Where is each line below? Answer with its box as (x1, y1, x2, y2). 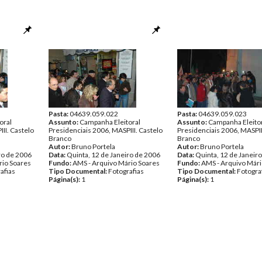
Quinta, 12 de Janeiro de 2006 (67, 150, 160, 159)
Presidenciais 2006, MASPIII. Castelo (49, 126, 163, 135)
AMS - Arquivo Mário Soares (73, 158, 160, 167)
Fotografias (108, 167, 144, 175)
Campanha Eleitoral (80, 118, 140, 126)
